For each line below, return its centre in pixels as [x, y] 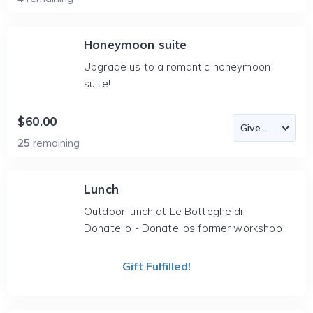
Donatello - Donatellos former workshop [183, 228]
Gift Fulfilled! [156, 266]
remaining [56, 143]
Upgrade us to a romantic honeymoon [177, 67]
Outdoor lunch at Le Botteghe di [163, 211]
